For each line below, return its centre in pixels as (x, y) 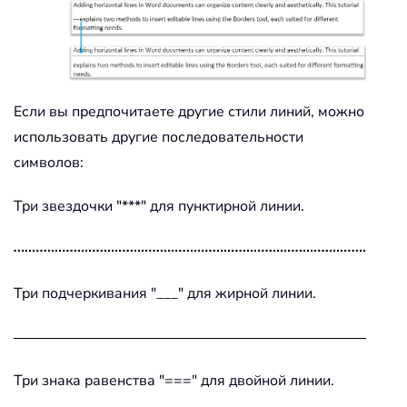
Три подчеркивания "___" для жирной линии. (165, 294)
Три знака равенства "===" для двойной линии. (174, 381)
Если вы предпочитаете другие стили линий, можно (189, 112)
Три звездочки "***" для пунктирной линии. (159, 207)
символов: (49, 163)
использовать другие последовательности (159, 138)
